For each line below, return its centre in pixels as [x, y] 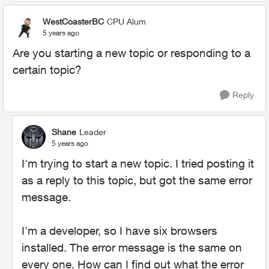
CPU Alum [126, 21]
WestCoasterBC [73, 21]
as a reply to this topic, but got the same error [137, 180]
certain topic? [47, 70]
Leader [93, 131]
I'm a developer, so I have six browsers [119, 231]
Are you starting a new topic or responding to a [131, 53]
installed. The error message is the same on [132, 247]
